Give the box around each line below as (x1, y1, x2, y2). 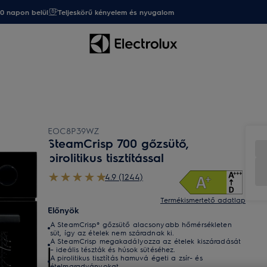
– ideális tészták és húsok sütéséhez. (50, 244, 176, 254)
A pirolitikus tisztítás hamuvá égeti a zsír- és (50, 253, 203, 262)
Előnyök (48, 204, 79, 215)
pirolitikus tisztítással (48, 150, 164, 164)
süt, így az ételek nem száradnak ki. (50, 228, 175, 237)
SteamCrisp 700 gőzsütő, (48, 135, 189, 150)
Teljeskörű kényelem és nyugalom (58, 7, 174, 17)
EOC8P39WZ (48, 125, 99, 136)
